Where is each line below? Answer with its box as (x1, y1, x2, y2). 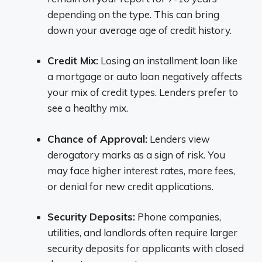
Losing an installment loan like (98, 54, 237, 67)
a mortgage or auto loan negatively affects (47, 70, 242, 82)
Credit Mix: (47, 54, 98, 67)
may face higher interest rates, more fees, (47, 164, 235, 177)
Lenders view (147, 132, 210, 145)
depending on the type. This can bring (47, 8, 219, 20)
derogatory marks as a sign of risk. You (47, 148, 225, 161)
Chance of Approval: (47, 132, 147, 145)
